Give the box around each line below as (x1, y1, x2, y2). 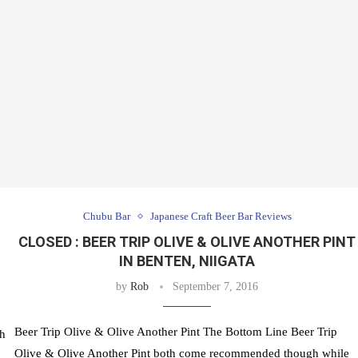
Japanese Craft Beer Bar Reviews (149, 210, 292, 223)
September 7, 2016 (173, 280, 259, 293)
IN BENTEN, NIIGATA (119, 253, 256, 270)
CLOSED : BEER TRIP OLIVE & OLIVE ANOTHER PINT (18, 233, 356, 251)
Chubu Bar (82, 210, 130, 223)
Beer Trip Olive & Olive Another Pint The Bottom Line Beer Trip (14, 325, 337, 339)
